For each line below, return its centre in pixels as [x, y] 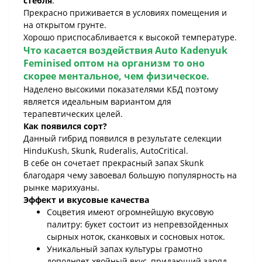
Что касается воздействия [89, 50]
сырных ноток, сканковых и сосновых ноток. [136, 237]
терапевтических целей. [73, 114]
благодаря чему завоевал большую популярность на [130, 175]
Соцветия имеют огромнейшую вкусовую [130, 212]
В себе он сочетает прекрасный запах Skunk [113, 163]
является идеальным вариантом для [97, 101]
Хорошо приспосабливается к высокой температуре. [130, 37]
